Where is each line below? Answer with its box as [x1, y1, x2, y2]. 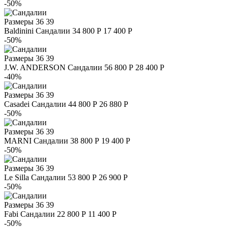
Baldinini [4, 26, 34, 35]
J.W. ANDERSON [4, 63, 66, 72]
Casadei [4, 99, 30, 108]
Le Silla [4, 173, 29, 182]
